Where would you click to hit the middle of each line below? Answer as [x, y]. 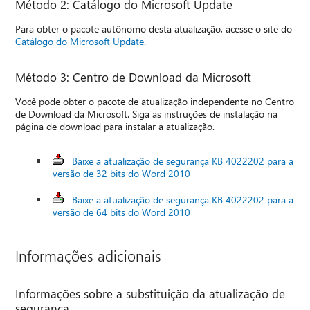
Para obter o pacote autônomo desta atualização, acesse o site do [154, 28]
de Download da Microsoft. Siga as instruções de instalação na [147, 113]
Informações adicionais [89, 255]
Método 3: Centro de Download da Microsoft [134, 76]
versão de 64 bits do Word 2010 [122, 212]
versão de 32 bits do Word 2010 [122, 173]
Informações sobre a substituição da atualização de [151, 293]
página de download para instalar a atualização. [115, 126]
